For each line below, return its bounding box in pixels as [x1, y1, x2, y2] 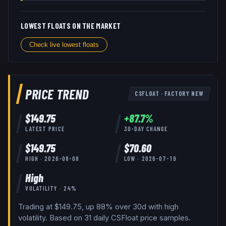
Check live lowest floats [29, 40, 99, 48]
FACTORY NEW [164, 90, 204, 97]
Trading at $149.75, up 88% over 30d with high [18, 202, 179, 211]
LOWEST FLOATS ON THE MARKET [21, 21, 121, 31]
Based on [47, 213, 84, 222]
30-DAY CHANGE [124, 125, 168, 133]
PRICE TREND [25, 85, 89, 102]
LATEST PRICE [25, 125, 65, 133]
